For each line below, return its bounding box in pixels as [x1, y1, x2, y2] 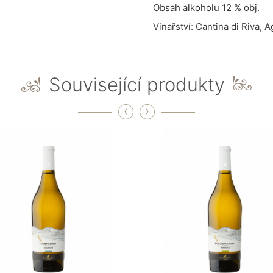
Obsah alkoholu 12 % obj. [153, 1, 260, 13]
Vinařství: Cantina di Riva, [153, 20, 264, 32]
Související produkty [48, 73, 225, 96]
